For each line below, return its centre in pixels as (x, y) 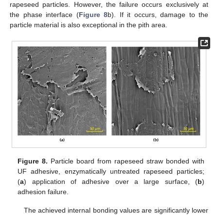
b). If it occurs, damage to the (158, 14)
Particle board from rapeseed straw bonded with (126, 161)
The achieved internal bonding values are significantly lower (116, 210)
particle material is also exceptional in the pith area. (89, 25)
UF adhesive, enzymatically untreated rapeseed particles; (111, 171)
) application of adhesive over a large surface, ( (111, 181)
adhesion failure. (43, 191)
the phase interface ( (44, 14)
